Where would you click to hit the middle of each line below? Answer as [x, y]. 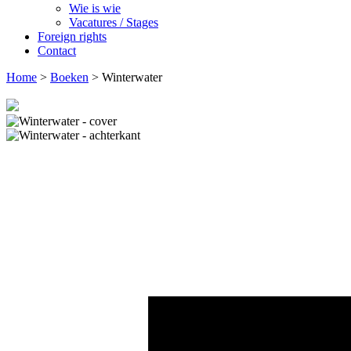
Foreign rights [72, 36]
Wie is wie [95, 8]
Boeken [69, 77]
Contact [57, 51]
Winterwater [132, 77]
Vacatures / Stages [114, 22]
